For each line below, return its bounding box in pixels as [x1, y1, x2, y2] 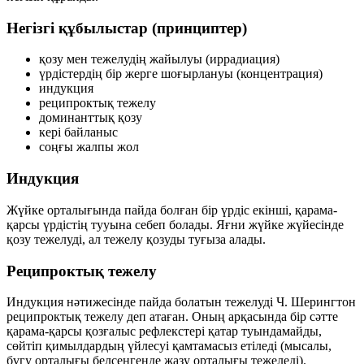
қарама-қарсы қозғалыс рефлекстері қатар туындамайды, [6, 324, 322, 339]
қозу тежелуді [6, 232, 82, 246]
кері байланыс [39, 125, 118, 140]
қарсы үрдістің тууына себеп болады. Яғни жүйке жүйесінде [6, 217, 344, 232]
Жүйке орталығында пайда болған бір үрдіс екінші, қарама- [6, 202, 337, 217]
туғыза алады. [185, 232, 266, 246]
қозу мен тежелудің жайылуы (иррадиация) [39, 52, 279, 67]
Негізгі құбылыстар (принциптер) [6, 19, 247, 37]
